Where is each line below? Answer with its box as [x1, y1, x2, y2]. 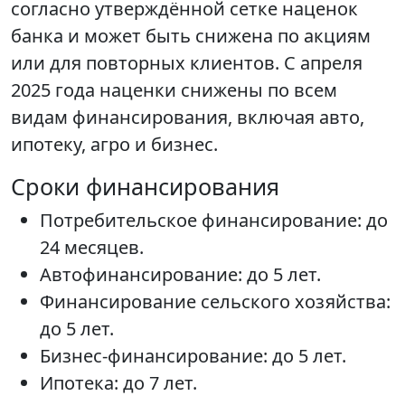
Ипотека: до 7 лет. [40, 371, 197, 396]
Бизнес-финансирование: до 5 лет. [40, 344, 346, 369]
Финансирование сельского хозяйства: [40, 289, 391, 315]
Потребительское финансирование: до [40, 208, 388, 233]
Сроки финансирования [11, 171, 279, 202]
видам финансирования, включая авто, [11, 105, 364, 130]
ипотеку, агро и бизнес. [11, 132, 218, 157]
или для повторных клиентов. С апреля [11, 51, 363, 76]
